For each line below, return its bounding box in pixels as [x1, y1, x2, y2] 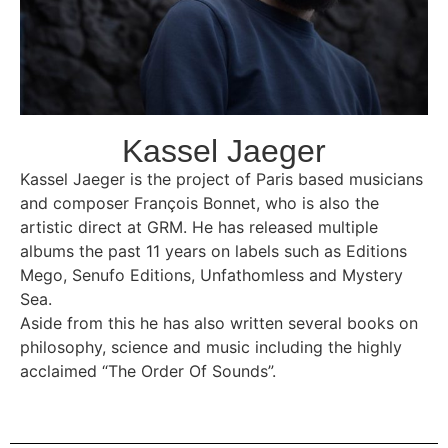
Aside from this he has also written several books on [20, 313, 418, 334]
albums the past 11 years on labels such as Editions [20, 241, 407, 262]
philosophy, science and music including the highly [20, 337, 402, 358]
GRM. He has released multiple [142, 217, 378, 238]
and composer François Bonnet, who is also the [20, 193, 379, 214]
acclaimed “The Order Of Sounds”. [20, 361, 281, 382]
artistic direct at [20, 217, 142, 238]
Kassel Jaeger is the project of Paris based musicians [20, 169, 423, 190]
